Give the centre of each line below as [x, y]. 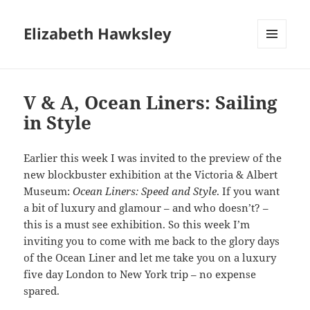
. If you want [248, 191]
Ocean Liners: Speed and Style [145, 191]
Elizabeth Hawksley [98, 34]
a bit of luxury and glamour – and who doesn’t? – [146, 208]
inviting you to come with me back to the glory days [152, 241]
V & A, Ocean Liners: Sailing [151, 103]
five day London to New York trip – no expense [140, 274]
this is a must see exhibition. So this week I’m [137, 225]
